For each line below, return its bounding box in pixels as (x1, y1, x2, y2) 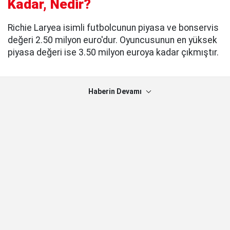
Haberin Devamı (88, 87, 142, 96)
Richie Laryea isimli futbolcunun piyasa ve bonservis (8, 23, 219, 33)
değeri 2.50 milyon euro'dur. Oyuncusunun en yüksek (8, 35, 217, 46)
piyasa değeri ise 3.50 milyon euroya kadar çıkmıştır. (8, 47, 219, 58)
